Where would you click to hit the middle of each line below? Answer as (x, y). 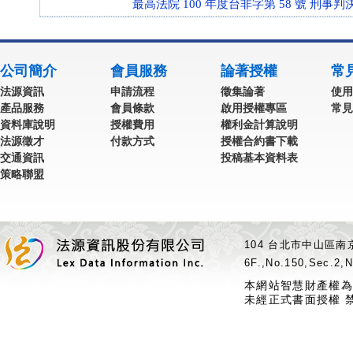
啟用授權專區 (254, 108)
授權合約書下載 (259, 141)
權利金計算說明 (259, 124)
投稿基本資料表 (259, 158)
